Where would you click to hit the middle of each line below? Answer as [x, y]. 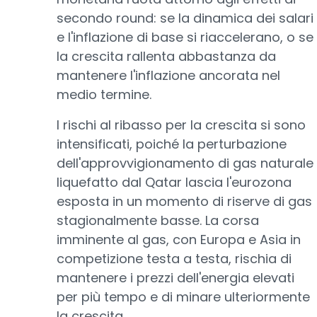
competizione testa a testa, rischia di [174, 259]
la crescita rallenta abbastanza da [166, 56]
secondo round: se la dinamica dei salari [185, 18]
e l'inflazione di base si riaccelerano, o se [185, 37]
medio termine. [104, 94]
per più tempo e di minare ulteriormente [183, 297]
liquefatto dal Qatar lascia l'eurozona [174, 182]
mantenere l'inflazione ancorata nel [168, 75]
